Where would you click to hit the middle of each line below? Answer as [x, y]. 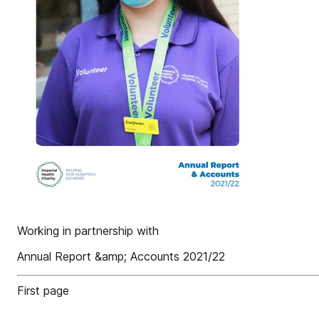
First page [43, 291]
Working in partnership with [88, 231]
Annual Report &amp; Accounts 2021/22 [121, 256]
